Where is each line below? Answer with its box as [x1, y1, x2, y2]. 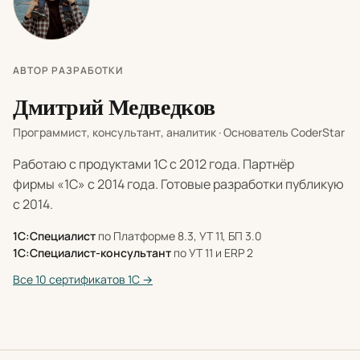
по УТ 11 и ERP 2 [171, 244, 253, 260]
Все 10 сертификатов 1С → [13, 271, 153, 287]
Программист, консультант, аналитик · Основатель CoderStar [13, 124, 345, 140]
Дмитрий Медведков [13, 92, 215, 121]
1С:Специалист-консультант [13, 244, 171, 260]
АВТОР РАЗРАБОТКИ [13, 63, 124, 77]
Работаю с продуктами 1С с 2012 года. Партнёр [13, 154, 294, 173]
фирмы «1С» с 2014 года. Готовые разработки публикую [13, 174, 344, 193]
